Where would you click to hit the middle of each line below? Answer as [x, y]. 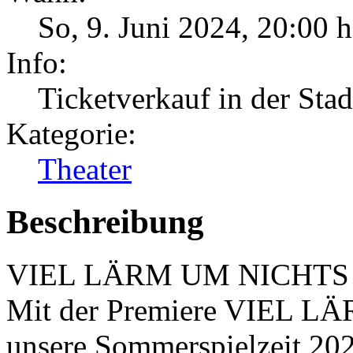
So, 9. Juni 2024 [139, 27]
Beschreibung [105, 221]
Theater [85, 169]
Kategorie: [71, 133]
